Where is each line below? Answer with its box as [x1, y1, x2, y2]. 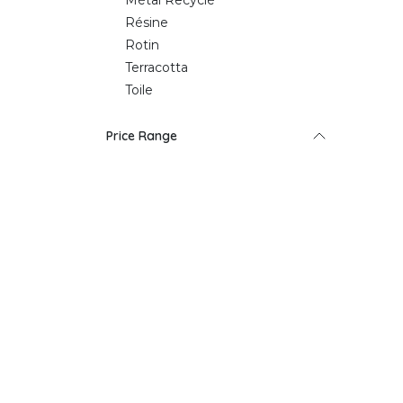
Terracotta [125, 59, 188, 76]
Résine [125, 14, 168, 31]
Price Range [106, 128, 177, 144]
